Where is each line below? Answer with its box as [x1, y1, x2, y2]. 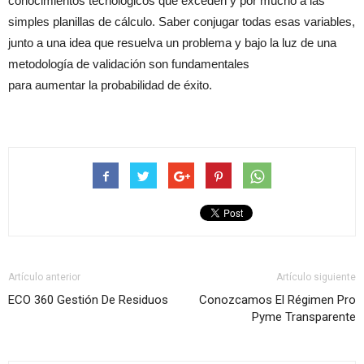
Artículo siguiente [276, 271, 356, 284]
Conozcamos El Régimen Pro [199, 292, 356, 308]
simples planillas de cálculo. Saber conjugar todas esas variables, [8, 15, 355, 29]
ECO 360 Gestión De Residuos [8, 292, 168, 308]
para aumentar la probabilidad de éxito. [8, 78, 212, 93]
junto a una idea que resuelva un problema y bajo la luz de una [8, 36, 336, 50]
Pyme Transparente [252, 310, 356, 325]
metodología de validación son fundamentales [8, 57, 249, 71]
